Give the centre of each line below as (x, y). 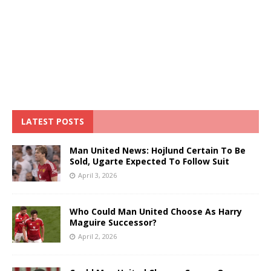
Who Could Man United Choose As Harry (156, 211)
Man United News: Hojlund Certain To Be (158, 150)
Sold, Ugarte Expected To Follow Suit (149, 161)
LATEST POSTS (53, 121)
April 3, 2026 (97, 175)
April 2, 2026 (97, 236)
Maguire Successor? (113, 222)
